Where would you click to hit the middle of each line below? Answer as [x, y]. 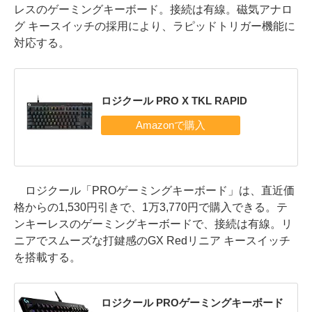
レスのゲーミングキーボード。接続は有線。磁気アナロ [153, 9]
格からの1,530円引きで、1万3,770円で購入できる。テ [151, 207]
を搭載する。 [47, 257]
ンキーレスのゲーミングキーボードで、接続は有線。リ [153, 224]
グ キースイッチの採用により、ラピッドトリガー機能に [155, 26]
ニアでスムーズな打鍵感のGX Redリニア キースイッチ [152, 240]
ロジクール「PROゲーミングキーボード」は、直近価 [154, 190]
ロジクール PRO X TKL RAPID [174, 101]
